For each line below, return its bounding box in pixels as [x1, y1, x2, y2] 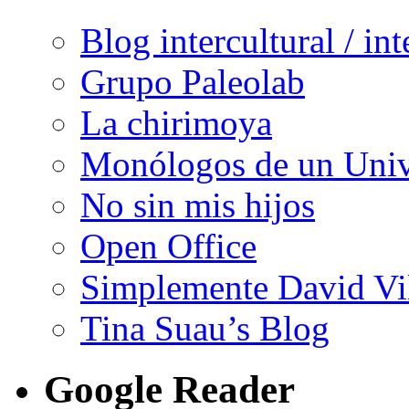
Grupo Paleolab [80, 61, 305, 101]
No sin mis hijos [80, 184, 315, 225]
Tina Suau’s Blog [80, 308, 330, 348]
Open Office [80, 225, 257, 266]
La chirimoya [80, 102, 272, 142]
